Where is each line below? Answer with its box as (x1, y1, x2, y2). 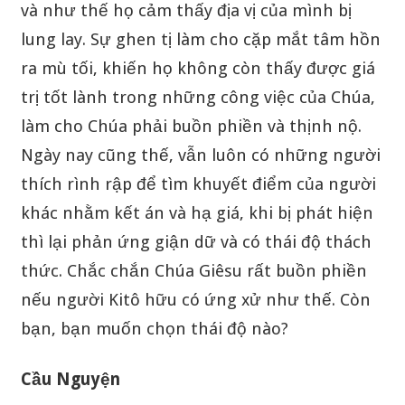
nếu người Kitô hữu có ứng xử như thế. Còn (20, 289, 371, 309)
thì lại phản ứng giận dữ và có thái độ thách (20, 231, 372, 251)
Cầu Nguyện (20, 369, 125, 389)
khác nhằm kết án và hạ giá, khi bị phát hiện (20, 202, 373, 222)
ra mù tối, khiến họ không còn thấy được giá (20, 58, 375, 78)
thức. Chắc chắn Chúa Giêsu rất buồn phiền (20, 260, 367, 280)
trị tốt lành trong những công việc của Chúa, (20, 87, 375, 107)
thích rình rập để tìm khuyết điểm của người (20, 174, 376, 193)
